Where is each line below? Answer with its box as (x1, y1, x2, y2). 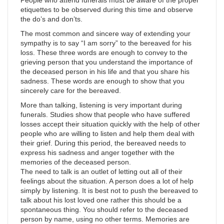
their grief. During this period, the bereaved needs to (20, 138, 186, 147)
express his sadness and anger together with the (20, 148, 174, 156)
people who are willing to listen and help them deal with (20, 129, 194, 137)
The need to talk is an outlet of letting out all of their (20, 167, 182, 175)
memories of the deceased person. (20, 157, 131, 166)
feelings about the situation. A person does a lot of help (20, 176, 193, 185)
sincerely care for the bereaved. (20, 86, 121, 94)
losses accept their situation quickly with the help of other (20, 119, 200, 128)
